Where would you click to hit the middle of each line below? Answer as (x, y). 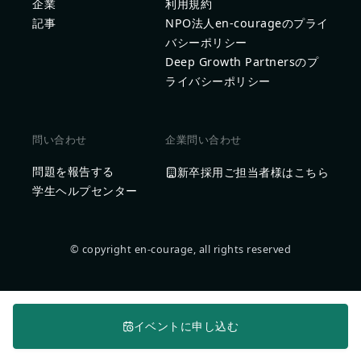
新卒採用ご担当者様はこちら (253, 172)
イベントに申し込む (186, 326)
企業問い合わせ (203, 139)
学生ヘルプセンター (85, 190)
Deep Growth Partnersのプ (242, 61)
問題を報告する (73, 171)
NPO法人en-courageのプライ (247, 23)
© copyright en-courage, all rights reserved (180, 249)
